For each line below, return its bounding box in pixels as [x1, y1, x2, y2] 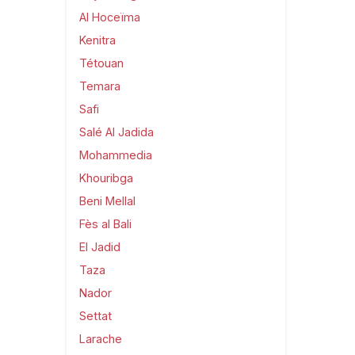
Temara [79, 78, 120, 93]
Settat [79, 308, 112, 323]
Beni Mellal [79, 193, 136, 208]
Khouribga [79, 170, 133, 185]
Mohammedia [79, 147, 152, 162]
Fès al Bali [79, 216, 132, 231]
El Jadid [79, 239, 120, 254]
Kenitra [79, 32, 116, 47]
